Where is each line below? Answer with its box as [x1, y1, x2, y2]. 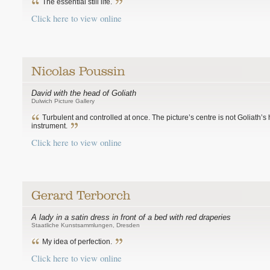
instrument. [31, 122, 67, 130]
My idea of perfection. [42, 237, 112, 246]
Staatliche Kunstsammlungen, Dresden [31, 222, 140, 228]
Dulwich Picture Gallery [31, 98, 95, 104]
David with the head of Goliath [31, 89, 136, 98]
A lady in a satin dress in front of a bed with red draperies [31, 213, 231, 222]
